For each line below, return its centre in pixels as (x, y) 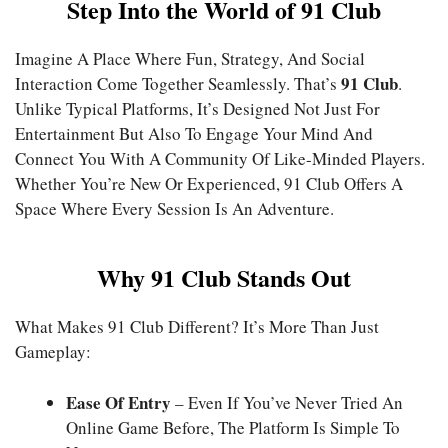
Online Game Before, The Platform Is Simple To (233, 427)
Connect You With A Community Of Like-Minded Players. (220, 158)
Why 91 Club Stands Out (224, 278)
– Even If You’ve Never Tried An (287, 402)
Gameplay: (53, 352)
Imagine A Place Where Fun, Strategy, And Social (190, 58)
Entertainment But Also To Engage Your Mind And (194, 133)
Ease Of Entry (118, 402)
